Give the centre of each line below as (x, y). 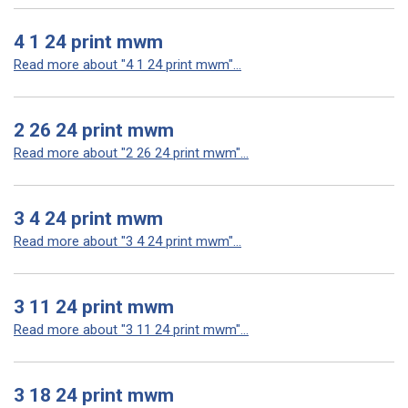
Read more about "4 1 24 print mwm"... (127, 65)
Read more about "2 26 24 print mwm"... (131, 153)
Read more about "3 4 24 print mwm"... (127, 241)
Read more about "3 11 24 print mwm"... (131, 330)
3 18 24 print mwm (94, 395)
